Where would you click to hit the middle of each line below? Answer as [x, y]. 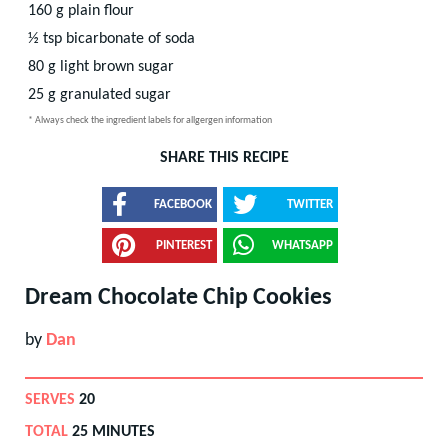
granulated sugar [115, 94]
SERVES [50, 399]
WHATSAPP [302, 245]
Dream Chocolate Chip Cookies [178, 297]
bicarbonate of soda [130, 38]
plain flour [101, 10]
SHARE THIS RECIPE [224, 157]
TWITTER [310, 204]
